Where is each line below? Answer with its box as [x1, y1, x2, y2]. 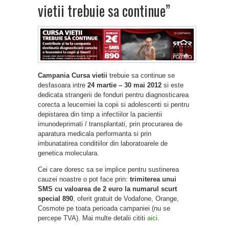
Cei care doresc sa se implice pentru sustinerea [38, 166, 179, 174]
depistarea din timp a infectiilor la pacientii [38, 110, 162, 119]
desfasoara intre [38, 81, 87, 89]
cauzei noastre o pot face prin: [38, 175, 130, 184]
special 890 [38, 195, 73, 203]
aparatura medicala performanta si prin [38, 130, 151, 138]
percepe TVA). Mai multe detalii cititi [38, 214, 147, 222]
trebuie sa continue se [107, 72, 175, 80]
